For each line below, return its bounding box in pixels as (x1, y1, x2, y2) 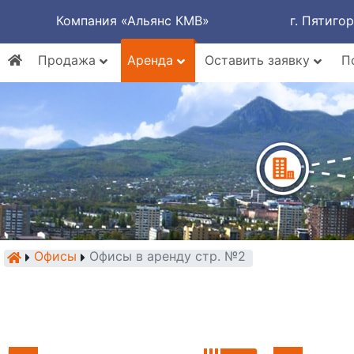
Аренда (127, 52, 177, 68)
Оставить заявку (205, 52, 314, 68)
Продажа (38, 52, 100, 68)
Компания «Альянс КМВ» (56, 13, 209, 28)
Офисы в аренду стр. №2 (89, 248, 246, 264)
